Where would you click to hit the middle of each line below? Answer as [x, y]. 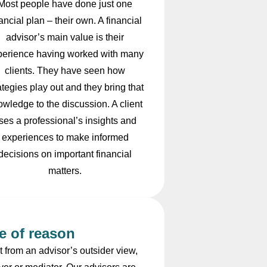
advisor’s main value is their [65, 38]
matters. [65, 171]
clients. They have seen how [65, 71]
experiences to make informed [65, 138]
